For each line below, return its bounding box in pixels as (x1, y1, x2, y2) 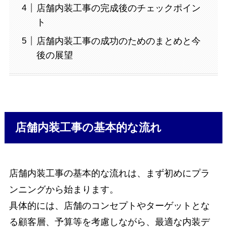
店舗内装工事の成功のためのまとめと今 (36, 35, 201, 46)
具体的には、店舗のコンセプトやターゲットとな (9, 201, 210, 211)
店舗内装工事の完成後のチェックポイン (36, 3, 201, 13)
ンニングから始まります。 (9, 184, 119, 195)
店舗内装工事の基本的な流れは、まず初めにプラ (9, 168, 210, 179)
